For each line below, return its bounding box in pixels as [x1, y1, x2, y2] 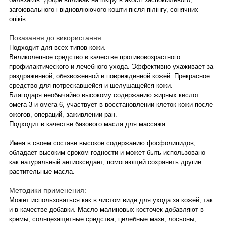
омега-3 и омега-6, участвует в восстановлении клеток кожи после [9, 100, 213, 108]
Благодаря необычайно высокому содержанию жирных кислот [9, 91, 199, 99]
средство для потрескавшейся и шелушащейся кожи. [9, 81, 175, 89]
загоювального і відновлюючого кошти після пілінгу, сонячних [9, 5, 198, 13]
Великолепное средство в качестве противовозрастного [9, 53, 180, 61]
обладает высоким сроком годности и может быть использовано [9, 148, 205, 156]
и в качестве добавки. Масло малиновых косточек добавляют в [9, 205, 204, 213]
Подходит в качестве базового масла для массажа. [9, 120, 167, 128]
